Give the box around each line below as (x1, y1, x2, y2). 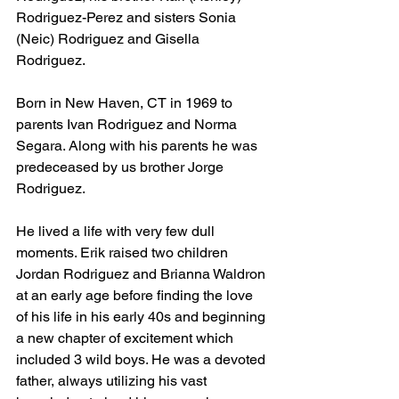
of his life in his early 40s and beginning (16, 308, 269, 325)
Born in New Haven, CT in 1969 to (16, 94, 236, 111)
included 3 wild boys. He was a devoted (16, 351, 269, 368)
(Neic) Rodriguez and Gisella (16, 30, 203, 47)
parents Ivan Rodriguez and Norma (16, 116, 240, 133)
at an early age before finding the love (16, 287, 256, 304)
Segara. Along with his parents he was (16, 137, 261, 154)
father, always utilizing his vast (16, 372, 210, 389)
